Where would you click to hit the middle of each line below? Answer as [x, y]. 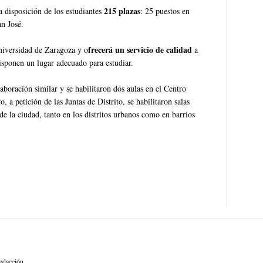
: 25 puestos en [165, 11]
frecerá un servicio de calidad [140, 49]
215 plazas [122, 11]
